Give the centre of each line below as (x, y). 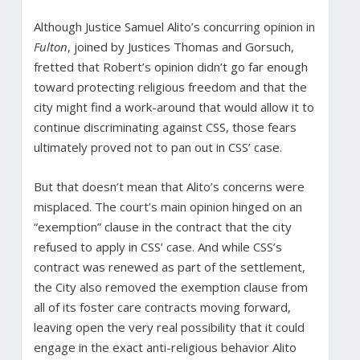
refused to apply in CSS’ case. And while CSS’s (157, 246)
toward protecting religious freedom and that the (170, 86)
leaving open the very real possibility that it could (169, 327)
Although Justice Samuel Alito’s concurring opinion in (174, 26)
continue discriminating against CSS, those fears (165, 127)
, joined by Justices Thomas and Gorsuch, (180, 46)
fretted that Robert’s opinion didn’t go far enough (170, 66)
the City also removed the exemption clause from (170, 286)
